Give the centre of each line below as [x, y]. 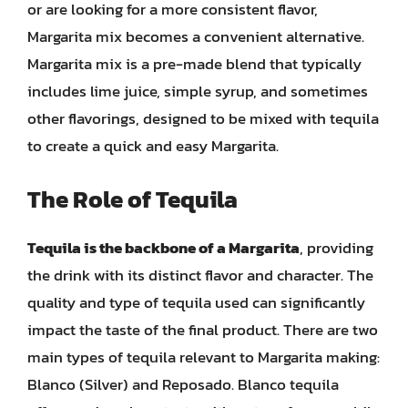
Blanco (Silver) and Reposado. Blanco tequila [183, 384]
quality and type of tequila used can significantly [196, 302]
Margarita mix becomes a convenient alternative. [196, 36]
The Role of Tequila [133, 199]
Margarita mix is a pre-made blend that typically [194, 64]
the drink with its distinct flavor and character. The [200, 275]
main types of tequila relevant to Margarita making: [204, 357]
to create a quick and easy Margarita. [153, 146]
